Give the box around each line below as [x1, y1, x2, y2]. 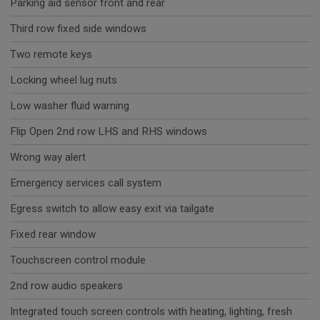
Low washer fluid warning [10, 99, 129, 113]
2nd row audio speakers [10, 279, 123, 293]
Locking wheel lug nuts [10, 74, 117, 87]
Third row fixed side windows [10, 22, 146, 36]
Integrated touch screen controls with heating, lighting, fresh [10, 305, 292, 319]
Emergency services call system [10, 176, 161, 190]
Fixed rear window [10, 228, 96, 241]
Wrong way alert [10, 151, 86, 164]
